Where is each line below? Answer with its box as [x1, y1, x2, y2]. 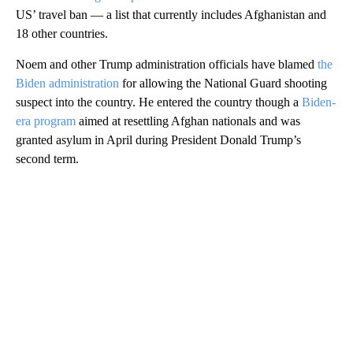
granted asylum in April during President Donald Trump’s [16, 132, 301, 147]
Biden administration [16, 76, 119, 90]
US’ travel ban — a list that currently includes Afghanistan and [16, 7, 326, 21]
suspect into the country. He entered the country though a [16, 95, 302, 109]
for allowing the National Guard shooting [119, 76, 327, 90]
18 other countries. [16, 26, 108, 40]
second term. [16, 151, 79, 165]
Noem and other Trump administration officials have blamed [16, 57, 318, 71]
